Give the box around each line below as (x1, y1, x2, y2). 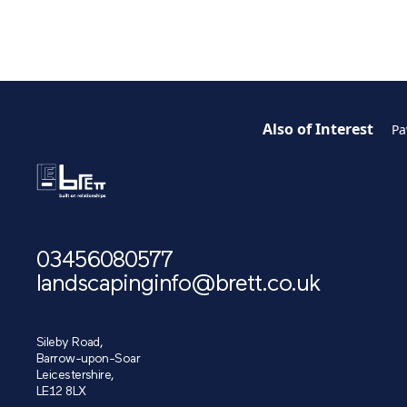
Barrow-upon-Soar (36, 352, 141, 367)
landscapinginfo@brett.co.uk (36, 273, 321, 298)
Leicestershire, (36, 369, 114, 383)
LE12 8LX (36, 385, 86, 400)
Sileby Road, (36, 336, 104, 351)
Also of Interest (263, 118, 373, 139)
